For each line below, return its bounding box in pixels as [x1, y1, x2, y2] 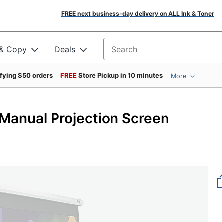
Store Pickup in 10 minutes [78, 71, 163, 79]
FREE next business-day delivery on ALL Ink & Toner [61, 10, 214, 17]
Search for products [103, 47, 178, 57]
